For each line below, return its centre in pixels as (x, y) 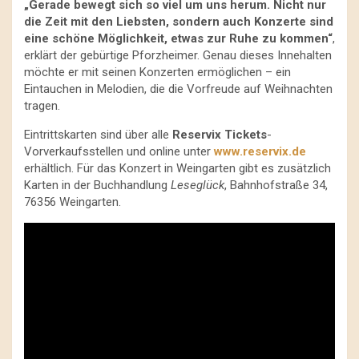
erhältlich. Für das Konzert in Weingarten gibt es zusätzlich (177, 169)
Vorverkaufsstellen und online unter (119, 152)
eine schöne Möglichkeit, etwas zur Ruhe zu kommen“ (178, 39)
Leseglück (198, 186)
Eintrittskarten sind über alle (98, 135)
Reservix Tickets (220, 135)
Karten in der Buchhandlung (97, 186)
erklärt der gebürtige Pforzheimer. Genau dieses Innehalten (178, 56)
